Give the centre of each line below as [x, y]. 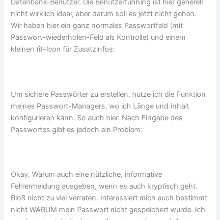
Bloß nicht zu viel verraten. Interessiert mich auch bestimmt [109, 198]
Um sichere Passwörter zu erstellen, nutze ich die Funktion [109, 94]
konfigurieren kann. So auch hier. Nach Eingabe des [97, 118]
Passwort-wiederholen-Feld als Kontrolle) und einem [98, 37]
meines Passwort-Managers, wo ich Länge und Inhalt [100, 106]
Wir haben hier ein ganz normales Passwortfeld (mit [97, 25]
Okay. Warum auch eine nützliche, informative [87, 175]
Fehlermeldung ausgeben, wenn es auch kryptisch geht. [104, 186]
